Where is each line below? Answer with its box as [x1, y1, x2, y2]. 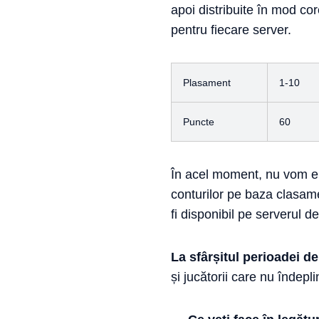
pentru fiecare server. [171, 23, 291, 37]
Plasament [183, 77, 231, 88]
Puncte [183, 116, 214, 127]
